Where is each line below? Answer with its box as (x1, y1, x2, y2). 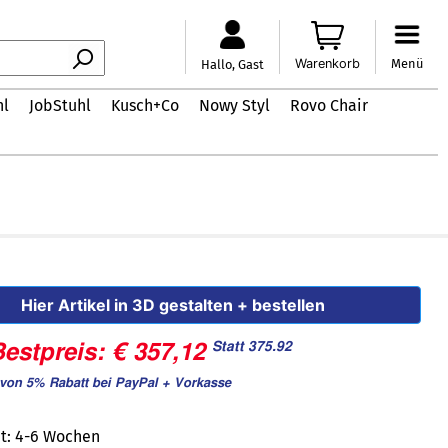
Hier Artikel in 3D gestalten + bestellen (21, 295, 326, 315)
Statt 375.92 (212, 339, 293, 354)
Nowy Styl (199, 96, 270, 115)
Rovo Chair (290, 96, 368, 115)
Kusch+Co (111, 96, 179, 115)
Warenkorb (295, 55, 360, 71)
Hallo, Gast (201, 56, 264, 72)
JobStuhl (29, 96, 91, 115)
